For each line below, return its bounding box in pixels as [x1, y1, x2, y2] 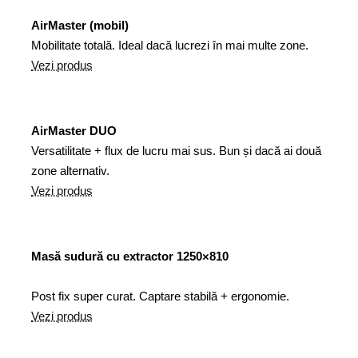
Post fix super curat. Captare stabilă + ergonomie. [31, 289, 289, 303]
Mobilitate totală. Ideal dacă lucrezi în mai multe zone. [31, 38, 308, 52]
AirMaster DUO [31, 124, 117, 137]
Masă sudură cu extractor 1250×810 [31, 249, 229, 263]
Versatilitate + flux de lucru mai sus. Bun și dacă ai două [31, 144, 321, 157]
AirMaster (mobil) [31, 18, 129, 32]
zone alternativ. [31, 164, 109, 177]
